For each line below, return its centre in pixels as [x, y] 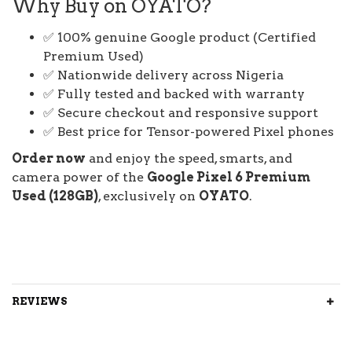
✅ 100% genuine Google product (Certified [180, 37]
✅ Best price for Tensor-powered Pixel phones [189, 132]
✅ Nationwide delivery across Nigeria [163, 75]
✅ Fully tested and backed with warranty [174, 94]
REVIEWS [39, 301]
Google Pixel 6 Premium [229, 177]
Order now [49, 158]
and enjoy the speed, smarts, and [189, 158]
